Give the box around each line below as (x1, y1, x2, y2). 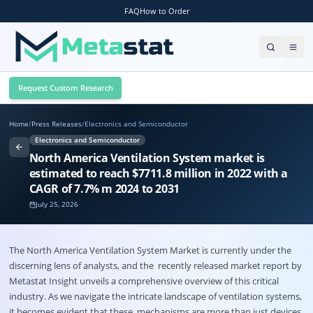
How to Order (139, 6, 189, 16)
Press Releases (31, 119, 82, 129)
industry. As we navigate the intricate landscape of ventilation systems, (8, 290, 302, 303)
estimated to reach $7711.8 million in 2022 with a (29, 165, 254, 181)
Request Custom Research (17, 82, 113, 93)
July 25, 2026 (36, 200, 79, 210)
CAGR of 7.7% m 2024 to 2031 (29, 180, 180, 196)
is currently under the (199, 244, 291, 257)
